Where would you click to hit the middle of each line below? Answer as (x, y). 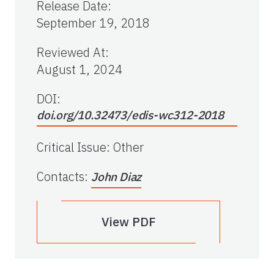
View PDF (128, 222)
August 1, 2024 (80, 70)
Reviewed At (71, 53)
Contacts (61, 177)
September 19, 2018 (93, 23)
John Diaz (117, 177)
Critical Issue (72, 147)
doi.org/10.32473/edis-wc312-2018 (130, 115)
